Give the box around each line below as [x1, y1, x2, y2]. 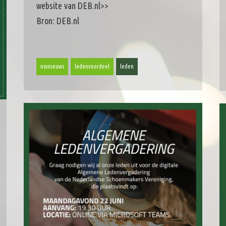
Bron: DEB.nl [36, 16, 79, 26]
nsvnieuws [40, 63, 64, 70]
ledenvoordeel [74, 63, 109, 70]
